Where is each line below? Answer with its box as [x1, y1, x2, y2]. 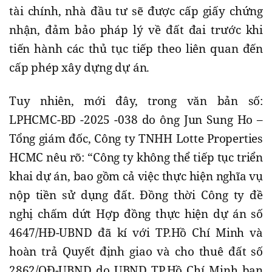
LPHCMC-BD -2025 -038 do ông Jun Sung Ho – [9, 111, 263, 127]
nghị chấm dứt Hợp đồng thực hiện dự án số [9, 205, 263, 222]
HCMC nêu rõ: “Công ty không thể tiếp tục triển [9, 149, 263, 165]
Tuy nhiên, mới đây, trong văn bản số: [9, 92, 263, 109]
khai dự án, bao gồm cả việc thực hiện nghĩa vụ [9, 168, 263, 184]
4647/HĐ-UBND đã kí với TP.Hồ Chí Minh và [9, 224, 263, 240]
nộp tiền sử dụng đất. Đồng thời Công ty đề [9, 186, 263, 203]
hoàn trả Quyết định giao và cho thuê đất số [9, 243, 263, 259]
